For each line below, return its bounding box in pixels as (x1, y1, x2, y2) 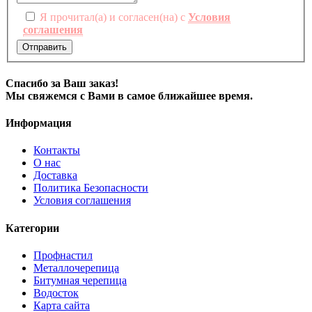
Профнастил (33, 249, 93, 261)
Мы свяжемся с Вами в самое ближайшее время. (6, 89, 253, 102)
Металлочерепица (33, 261, 119, 274)
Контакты (33, 144, 80, 157)
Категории (6, 221, 59, 234)
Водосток (33, 286, 79, 299)
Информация (6, 117, 72, 130)
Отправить (22, 41, 67, 52)
